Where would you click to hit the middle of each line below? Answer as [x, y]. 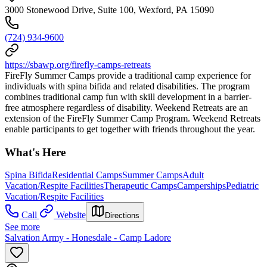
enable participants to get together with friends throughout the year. [130, 129]
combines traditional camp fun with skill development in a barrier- [128, 97]
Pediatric [242, 186]
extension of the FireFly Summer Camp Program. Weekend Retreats [133, 118]
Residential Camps [87, 175]
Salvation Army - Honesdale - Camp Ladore [88, 238]
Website [71, 215]
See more [22, 227]
